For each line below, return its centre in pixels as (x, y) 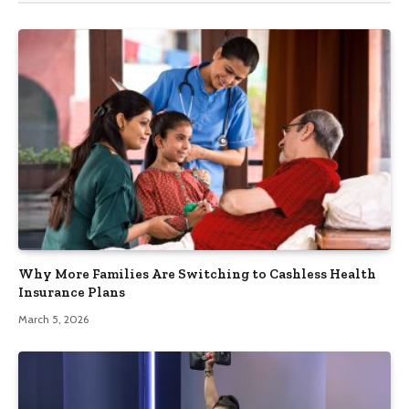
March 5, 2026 (53, 320)
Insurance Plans (72, 293)
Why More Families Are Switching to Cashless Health (197, 274)
